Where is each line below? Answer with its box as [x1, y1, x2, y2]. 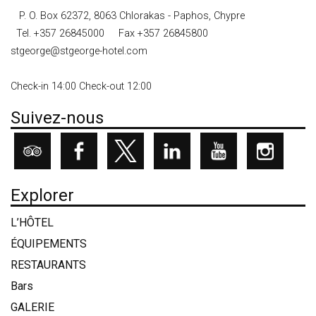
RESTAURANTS [11, 258, 86, 272]
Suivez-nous [11, 108, 104, 128]
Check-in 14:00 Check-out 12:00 [11, 80, 152, 93]
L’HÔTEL [11, 216, 54, 230]
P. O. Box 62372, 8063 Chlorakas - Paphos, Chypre [11, 10, 245, 23]
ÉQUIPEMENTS [11, 237, 87, 251]
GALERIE [11, 300, 54, 315]
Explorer [11, 186, 74, 206]
